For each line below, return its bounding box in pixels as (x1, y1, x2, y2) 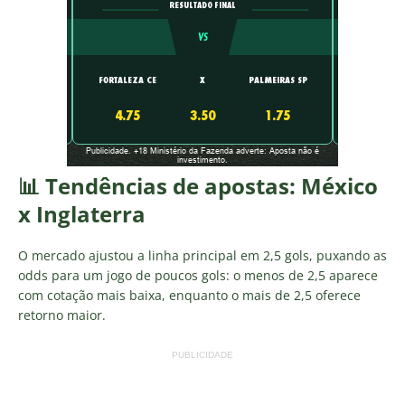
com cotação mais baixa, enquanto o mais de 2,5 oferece (18, 287, 361, 305)
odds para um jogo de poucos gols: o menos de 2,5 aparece (18, 267, 378, 285)
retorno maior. (18, 306, 106, 325)
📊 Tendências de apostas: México (18, 171, 378, 202)
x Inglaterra (18, 199, 146, 230)
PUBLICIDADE (172, 350, 233, 361)
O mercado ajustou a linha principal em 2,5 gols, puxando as (18, 247, 387, 265)
